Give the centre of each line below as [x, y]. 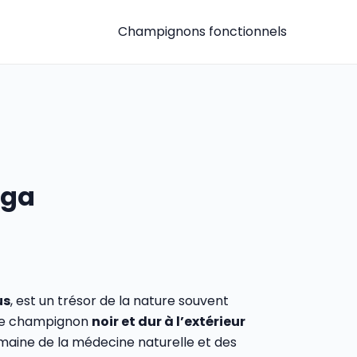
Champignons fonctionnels [202, 31]
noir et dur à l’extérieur [169, 322]
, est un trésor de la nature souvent [120, 301]
